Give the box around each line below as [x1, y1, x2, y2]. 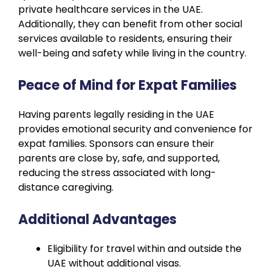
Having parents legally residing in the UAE [18, 107, 214, 121]
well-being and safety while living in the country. [18, 46, 246, 60]
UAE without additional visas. [47, 256, 181, 270]
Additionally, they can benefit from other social [18, 16, 242, 31]
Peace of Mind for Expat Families [18, 75, 237, 95]
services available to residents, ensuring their [18, 31, 233, 46]
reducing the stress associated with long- [18, 165, 216, 180]
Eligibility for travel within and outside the [47, 241, 242, 256]
